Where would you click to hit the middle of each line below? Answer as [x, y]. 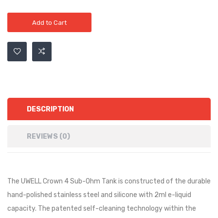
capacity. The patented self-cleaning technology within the [102, 208]
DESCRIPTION [50, 109]
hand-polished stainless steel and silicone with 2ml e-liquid [99, 195]
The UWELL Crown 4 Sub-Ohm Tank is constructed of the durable [109, 181]
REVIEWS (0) [48, 136]
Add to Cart [49, 22]
